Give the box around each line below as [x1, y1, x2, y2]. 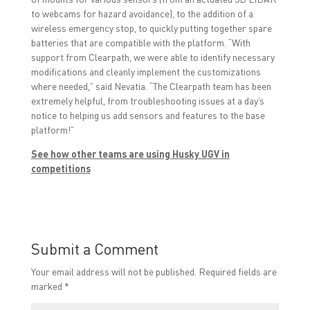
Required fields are [198, 265, 277, 278]
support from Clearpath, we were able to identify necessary [30, 51, 275, 64]
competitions [30, 162, 91, 175]
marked [30, 280, 64, 293]
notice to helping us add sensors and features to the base [30, 109, 265, 122]
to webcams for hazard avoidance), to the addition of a [30, 7, 253, 20]
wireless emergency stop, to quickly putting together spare [30, 21, 272, 35]
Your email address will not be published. [30, 265, 197, 278]
